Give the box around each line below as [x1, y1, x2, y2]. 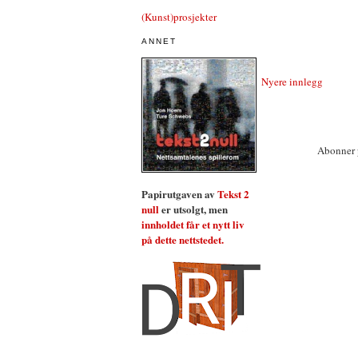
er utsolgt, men [159, 201, 228, 217]
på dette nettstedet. [141, 232, 224, 247]
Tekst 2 [217, 186, 249, 201]
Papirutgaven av [141, 186, 217, 201]
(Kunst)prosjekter [141, 9, 217, 24]
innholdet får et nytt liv [141, 217, 245, 232]
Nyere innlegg [261, 74, 323, 89]
